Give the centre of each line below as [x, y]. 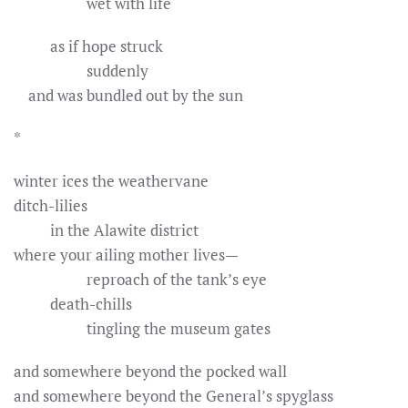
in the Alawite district [106, 230]
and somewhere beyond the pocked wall [150, 371]
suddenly [81, 71]
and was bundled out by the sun [128, 95]
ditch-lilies [51, 205]
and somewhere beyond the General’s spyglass [173, 396]
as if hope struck [88, 46]
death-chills [73, 304]
